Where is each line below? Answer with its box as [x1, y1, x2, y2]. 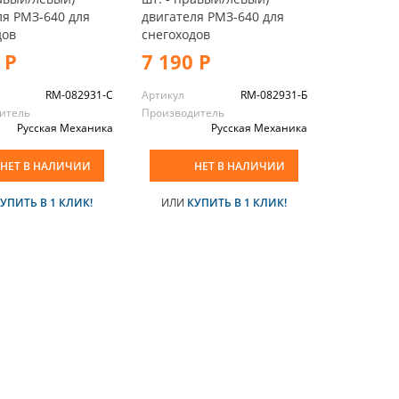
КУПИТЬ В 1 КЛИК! [187, 194, 288, 210]
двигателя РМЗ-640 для [141, 7, 284, 25]
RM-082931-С [45, 86, 113, 102]
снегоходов [141, 25, 210, 43]
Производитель [141, 104, 224, 120]
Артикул [141, 86, 184, 102]
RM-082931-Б [240, 86, 307, 102]
